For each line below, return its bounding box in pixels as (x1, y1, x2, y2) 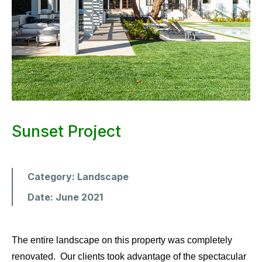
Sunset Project (12, 121, 121, 141)
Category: (27, 170, 77, 182)
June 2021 (56, 191, 103, 203)
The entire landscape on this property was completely (12, 235, 232, 245)
